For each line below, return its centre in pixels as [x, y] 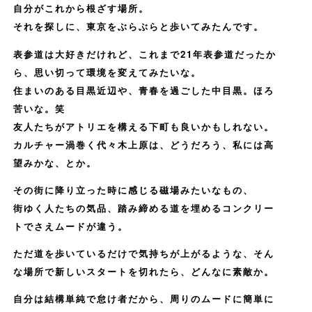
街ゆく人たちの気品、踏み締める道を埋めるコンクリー [143, 208]
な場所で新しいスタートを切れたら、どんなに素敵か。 [143, 271]
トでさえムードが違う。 [70, 226]
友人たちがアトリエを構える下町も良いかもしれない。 [143, 126]
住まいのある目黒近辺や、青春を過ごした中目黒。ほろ [143, 90]
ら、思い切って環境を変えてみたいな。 [107, 72]
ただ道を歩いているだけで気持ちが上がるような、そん [143, 253]
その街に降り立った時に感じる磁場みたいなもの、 [133, 189]
